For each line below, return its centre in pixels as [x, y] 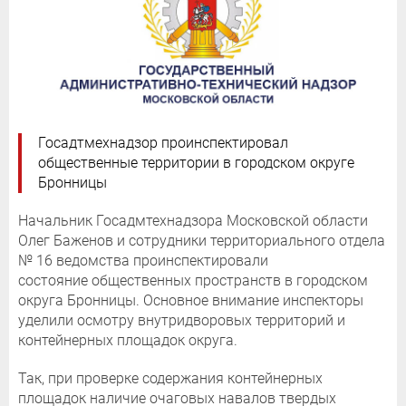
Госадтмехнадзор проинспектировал [163, 142]
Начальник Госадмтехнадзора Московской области [193, 220]
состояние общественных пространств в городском [193, 280]
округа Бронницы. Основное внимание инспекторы [191, 300]
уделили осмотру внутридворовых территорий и [182, 320]
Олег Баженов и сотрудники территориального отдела [202, 240]
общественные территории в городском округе [196, 162]
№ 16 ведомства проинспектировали [143, 260]
